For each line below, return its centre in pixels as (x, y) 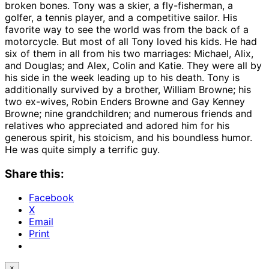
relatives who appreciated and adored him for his (117, 125)
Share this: (35, 174)
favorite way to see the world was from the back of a (127, 29)
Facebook (51, 198)
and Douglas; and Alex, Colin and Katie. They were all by (133, 65)
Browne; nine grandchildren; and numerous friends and (128, 113)
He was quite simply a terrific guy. (82, 149)
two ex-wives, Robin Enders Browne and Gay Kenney (125, 101)
